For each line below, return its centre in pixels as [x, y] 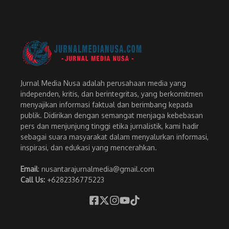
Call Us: [34, 180]
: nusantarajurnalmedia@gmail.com [96, 169]
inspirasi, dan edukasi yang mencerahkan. [89, 148]
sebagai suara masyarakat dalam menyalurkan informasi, [114, 137]
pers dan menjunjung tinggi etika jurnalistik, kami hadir [110, 126]
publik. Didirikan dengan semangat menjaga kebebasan [112, 116]
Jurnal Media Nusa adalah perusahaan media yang [103, 83]
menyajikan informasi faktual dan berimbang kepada [107, 105]
